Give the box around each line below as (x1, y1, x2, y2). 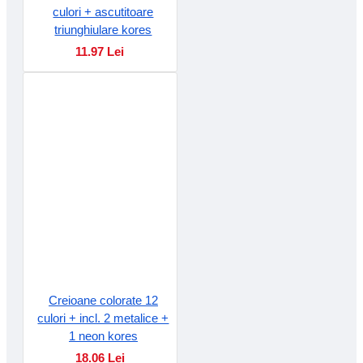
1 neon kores (68, 328, 138, 343)
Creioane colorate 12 (48, 293, 158, 307)
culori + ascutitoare (53, 4, 154, 19)
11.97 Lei (75, 44, 125, 58)
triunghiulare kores (54, 22, 152, 36)
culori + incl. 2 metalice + (37, 310, 169, 325)
